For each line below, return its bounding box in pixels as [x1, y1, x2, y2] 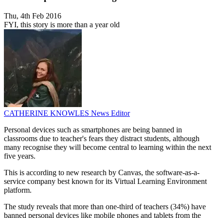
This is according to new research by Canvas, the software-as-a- [4, 168, 200, 177]
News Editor [91, 109, 130, 118]
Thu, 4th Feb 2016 [4, 12, 61, 20]
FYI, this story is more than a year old [4, 20, 120, 29]
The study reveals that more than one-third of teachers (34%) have [4, 202, 206, 211]
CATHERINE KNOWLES [4, 109, 91, 118]
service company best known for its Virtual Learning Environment [4, 177, 207, 186]
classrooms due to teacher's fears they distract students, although [4, 134, 200, 143]
